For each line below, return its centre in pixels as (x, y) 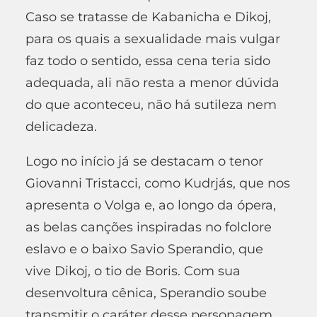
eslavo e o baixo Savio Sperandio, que (144, 249)
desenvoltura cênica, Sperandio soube (146, 293)
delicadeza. (61, 126)
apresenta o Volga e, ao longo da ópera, (151, 205)
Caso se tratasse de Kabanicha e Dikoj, (148, 17)
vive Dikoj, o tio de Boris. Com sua (133, 271)
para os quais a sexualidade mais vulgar (153, 39)
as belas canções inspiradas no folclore (149, 227)
